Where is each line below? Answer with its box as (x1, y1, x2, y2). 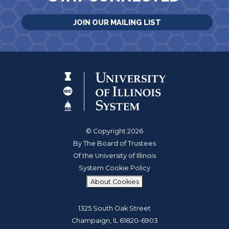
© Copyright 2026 (86, 127, 143, 135)
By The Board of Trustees (73, 140, 156, 148)
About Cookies (90, 178, 139, 186)
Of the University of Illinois (73, 152, 156, 160)
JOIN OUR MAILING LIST (73, 18, 161, 27)
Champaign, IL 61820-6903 (71, 217, 158, 225)
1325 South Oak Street (78, 204, 151, 213)
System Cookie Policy (79, 164, 150, 172)
